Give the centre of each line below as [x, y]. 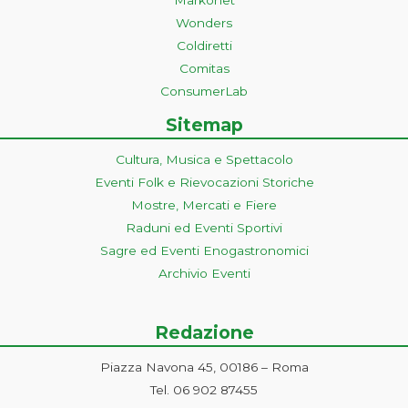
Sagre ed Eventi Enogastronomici [204, 250]
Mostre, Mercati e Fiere [204, 204]
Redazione [204, 333]
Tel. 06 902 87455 [204, 390]
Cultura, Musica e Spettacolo [204, 159]
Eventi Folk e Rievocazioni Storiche [204, 182]
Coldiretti [204, 45]
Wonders [204, 22]
